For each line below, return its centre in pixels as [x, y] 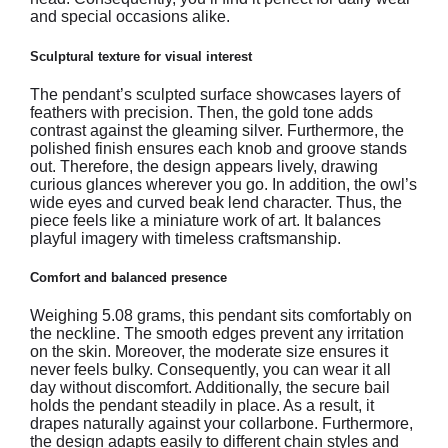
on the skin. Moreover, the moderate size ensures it [209, 352]
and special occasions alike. [130, 17]
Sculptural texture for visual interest [141, 56]
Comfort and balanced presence [128, 277]
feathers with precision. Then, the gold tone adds [201, 112]
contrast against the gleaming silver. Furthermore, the [217, 130]
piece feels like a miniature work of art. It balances [205, 220]
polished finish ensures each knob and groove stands [218, 148]
